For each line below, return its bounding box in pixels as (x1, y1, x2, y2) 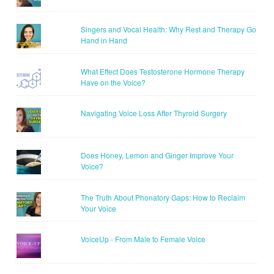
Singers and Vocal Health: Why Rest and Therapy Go (80, 24, 256, 35)
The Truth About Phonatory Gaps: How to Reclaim (80, 191, 245, 202)
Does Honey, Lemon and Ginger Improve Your (80, 149, 234, 160)
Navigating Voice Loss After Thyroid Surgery (80, 108, 227, 119)
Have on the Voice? (80, 76, 146, 87)
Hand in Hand (80, 35, 127, 46)
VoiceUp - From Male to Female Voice (80, 234, 206, 245)
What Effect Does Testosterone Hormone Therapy (80, 65, 245, 76)
